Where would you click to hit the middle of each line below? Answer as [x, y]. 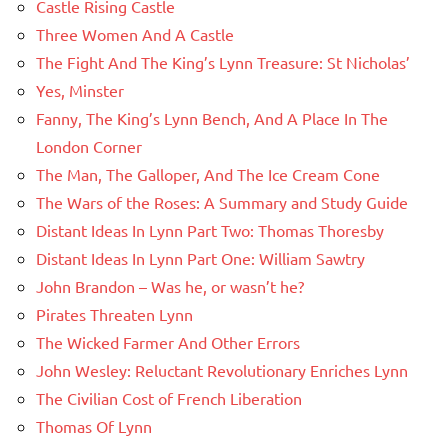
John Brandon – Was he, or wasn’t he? [170, 286]
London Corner [89, 146]
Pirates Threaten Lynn [114, 314]
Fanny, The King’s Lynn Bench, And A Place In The [212, 118]
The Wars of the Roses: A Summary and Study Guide [222, 202]
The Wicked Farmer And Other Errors [168, 342]
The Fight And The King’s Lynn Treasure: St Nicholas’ [223, 62]
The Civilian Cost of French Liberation [169, 398]
